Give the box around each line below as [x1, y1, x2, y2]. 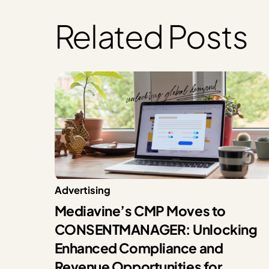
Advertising [54, 183, 110, 196]
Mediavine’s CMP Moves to [54, 202, 226, 220]
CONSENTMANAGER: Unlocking [54, 221, 258, 238]
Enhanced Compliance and [54, 240, 223, 257]
